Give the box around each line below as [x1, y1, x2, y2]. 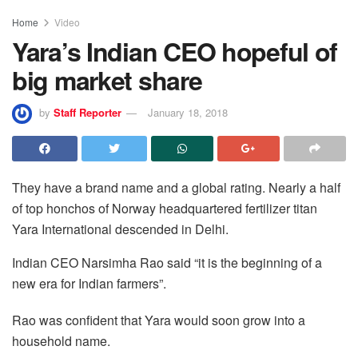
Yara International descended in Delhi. [12, 220, 229, 239]
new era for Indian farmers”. [12, 274, 166, 293]
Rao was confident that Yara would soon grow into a [12, 311, 305, 330]
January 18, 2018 [148, 105, 228, 121]
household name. [12, 332, 110, 351]
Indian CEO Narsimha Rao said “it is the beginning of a [12, 253, 322, 272]
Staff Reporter [54, 105, 121, 121]
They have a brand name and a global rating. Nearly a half [12, 178, 340, 197]
